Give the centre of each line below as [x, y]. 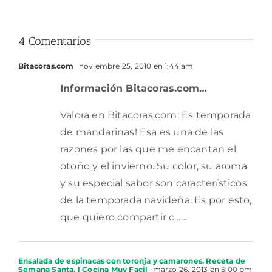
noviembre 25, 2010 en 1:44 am [135, 66]
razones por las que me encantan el [148, 149]
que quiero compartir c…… [124, 217]
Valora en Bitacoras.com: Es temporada [156, 115]
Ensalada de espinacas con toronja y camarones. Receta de [132, 261]
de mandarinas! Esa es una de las [142, 132]
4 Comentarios [55, 41]
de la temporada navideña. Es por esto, [156, 200]
